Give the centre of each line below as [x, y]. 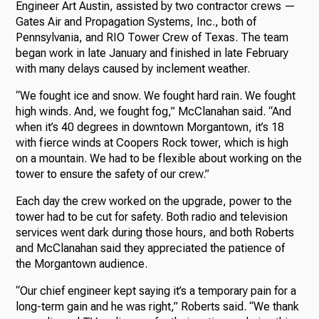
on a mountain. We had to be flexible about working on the [159, 158]
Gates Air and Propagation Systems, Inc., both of [136, 21]
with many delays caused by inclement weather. [133, 68]
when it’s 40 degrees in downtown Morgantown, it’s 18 [150, 127]
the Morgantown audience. [82, 263]
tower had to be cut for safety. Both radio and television [152, 216]
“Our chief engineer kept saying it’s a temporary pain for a [156, 291]
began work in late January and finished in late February [152, 53]
